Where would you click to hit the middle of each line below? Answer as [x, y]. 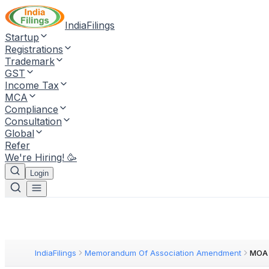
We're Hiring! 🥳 [41, 157]
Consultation [33, 121]
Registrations [34, 49]
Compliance [32, 109]
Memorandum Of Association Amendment [163, 253]
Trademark [30, 61]
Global [20, 133]
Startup [22, 37]
